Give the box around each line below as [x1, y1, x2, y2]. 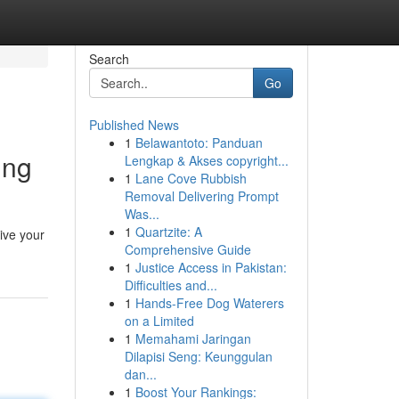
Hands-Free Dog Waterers [134, 294, 284, 312]
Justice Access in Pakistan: [134, 258, 287, 276]
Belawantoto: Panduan [134, 134, 263, 151]
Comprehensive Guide [124, 240, 251, 258]
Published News [88, 116, 179, 134]
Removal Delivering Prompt [124, 187, 279, 205]
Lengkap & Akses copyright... [124, 151, 289, 169]
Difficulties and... [124, 276, 217, 294]
